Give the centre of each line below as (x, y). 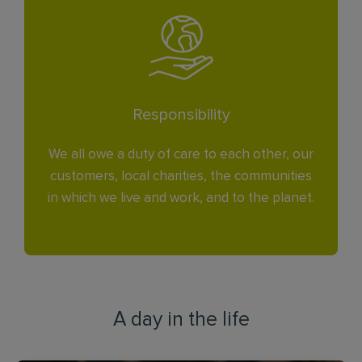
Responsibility (181, 115)
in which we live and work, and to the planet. (181, 198)
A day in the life (181, 320)
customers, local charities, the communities (181, 177)
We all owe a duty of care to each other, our (181, 155)
